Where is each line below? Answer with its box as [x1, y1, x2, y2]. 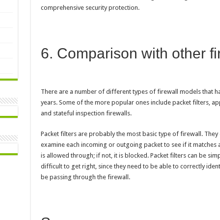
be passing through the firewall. [40, 173, 130, 181]
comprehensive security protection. [40, 4, 139, 12]
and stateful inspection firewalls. [40, 110, 132, 117]
